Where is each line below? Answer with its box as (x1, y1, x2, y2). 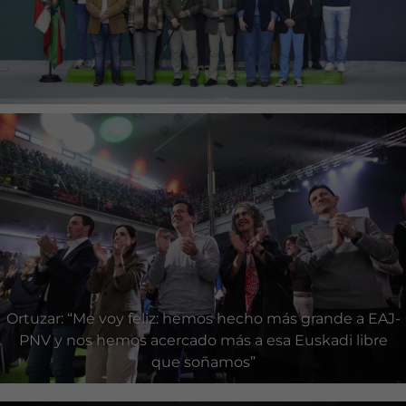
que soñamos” (150, 353, 256, 372)
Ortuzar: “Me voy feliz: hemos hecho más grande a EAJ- (5, 310, 401, 328)
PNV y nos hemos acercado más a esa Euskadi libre (18, 332, 388, 350)
